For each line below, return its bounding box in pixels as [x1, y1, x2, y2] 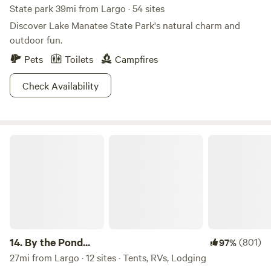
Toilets [65, 52, 93, 65]
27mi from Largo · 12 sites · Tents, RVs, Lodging [10, 250, 206, 264]
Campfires [115, 52, 158, 65]
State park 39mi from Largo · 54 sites [10, 1, 165, 15]
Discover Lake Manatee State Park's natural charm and [10, 18, 240, 31]
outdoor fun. [10, 33, 62, 46]
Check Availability [22, 79, 99, 92]
